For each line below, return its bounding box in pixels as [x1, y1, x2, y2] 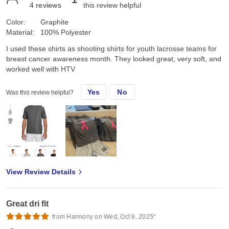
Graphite [40, 17, 68, 26]
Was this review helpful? [6, 88, 74, 96]
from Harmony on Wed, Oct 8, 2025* [52, 213, 156, 220]
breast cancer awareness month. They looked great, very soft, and [6, 54, 221, 63]
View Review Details [6, 167, 76, 176]
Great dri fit [6, 199, 49, 208]
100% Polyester [40, 28, 91, 36]
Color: [6, 17, 26, 26]
